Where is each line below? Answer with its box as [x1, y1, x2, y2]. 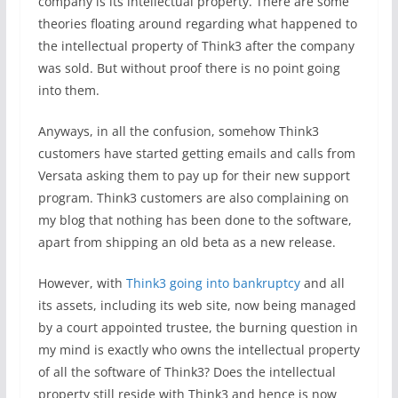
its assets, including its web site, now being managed [37, 297, 356, 314]
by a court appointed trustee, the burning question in [37, 319, 358, 337]
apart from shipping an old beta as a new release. [37, 234, 336, 251]
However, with [37, 275, 126, 292]
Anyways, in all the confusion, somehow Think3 [37, 123, 319, 140]
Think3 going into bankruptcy [125, 275, 300, 292]
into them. [37, 82, 99, 99]
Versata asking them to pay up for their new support [37, 167, 350, 185]
